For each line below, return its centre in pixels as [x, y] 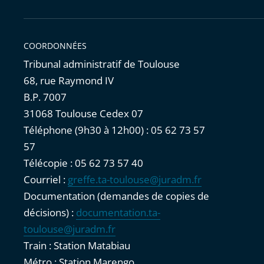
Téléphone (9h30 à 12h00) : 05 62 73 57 [114, 130]
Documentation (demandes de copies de [116, 196]
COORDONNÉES [55, 46]
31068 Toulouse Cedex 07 [83, 114]
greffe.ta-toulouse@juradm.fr [135, 180]
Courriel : [46, 180]
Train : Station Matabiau [77, 246]
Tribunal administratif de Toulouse [102, 64]
